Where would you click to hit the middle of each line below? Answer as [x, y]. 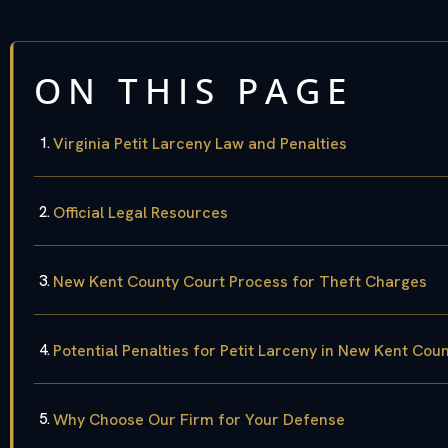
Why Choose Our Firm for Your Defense [199, 420]
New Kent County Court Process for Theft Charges [240, 282]
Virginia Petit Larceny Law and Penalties [200, 144]
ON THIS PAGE [193, 91]
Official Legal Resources [140, 213]
